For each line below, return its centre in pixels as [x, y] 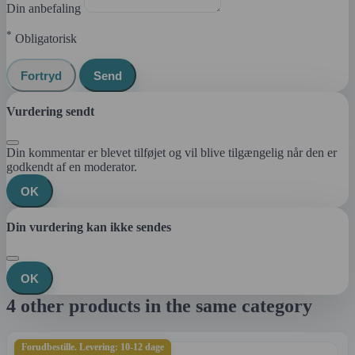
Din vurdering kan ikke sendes [89, 227]
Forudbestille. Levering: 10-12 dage [93, 347]
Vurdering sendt [50, 112]
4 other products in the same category [159, 306]
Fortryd [41, 75]
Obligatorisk [44, 39]
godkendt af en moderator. [72, 167]
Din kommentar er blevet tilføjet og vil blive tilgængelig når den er [172, 153]
